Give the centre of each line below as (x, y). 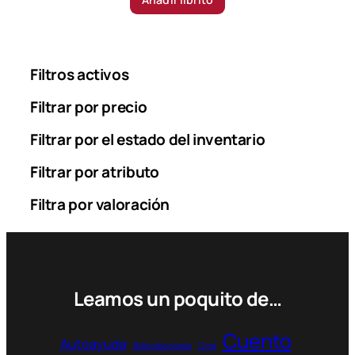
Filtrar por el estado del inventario (148, 140)
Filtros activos (80, 75)
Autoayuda (93, 344)
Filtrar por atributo (95, 172)
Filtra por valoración (100, 205)
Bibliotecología (162, 345)
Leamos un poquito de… (177, 299)
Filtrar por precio (89, 107)
